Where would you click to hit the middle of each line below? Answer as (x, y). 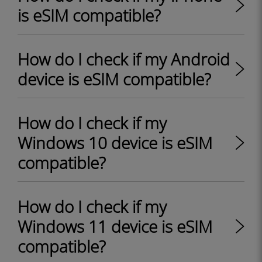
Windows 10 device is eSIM (115, 143)
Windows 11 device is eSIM (115, 226)
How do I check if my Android (124, 59)
